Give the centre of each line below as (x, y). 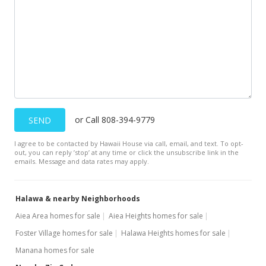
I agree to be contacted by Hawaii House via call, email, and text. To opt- (129, 143)
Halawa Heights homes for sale (173, 233)
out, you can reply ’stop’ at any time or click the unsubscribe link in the (126, 152)
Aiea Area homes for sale (58, 216)
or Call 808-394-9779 (115, 120)
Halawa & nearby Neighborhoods (78, 199)
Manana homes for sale (55, 250)
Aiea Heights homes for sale (156, 216)
